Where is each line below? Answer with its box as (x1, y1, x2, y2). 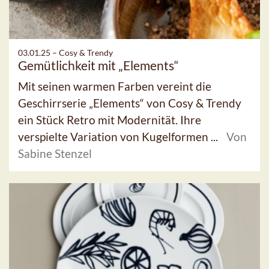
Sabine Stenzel (18, 146, 92, 160)
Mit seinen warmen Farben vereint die (18, 79, 211, 93)
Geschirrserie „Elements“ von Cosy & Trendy (18, 95, 241, 110)
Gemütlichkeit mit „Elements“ (18, 57, 179, 73)
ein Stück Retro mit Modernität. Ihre (18, 112, 201, 127)
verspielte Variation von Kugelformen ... (18, 129, 220, 144)
